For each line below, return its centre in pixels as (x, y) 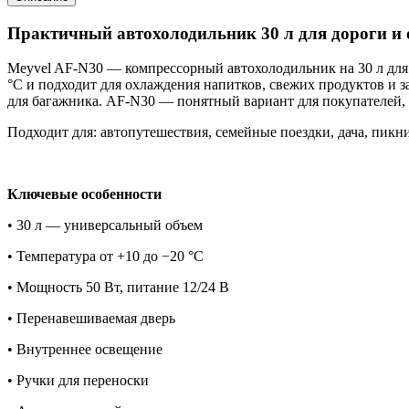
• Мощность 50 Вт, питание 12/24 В (118, 288)
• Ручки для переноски (78, 381)
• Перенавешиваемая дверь (91, 319)
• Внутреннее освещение (85, 350)
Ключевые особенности (84, 194)
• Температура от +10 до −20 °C (105, 257)
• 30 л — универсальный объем (105, 225)
